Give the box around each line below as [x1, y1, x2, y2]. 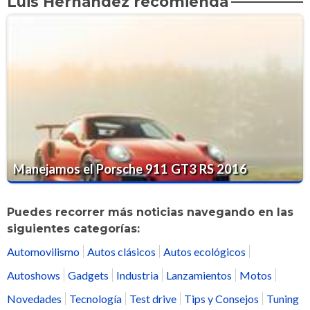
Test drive [129, 292, 176, 306]
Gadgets [68, 268, 109, 282]
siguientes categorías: [7, 221, 140, 235]
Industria [116, 268, 158, 282]
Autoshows [7, 268, 60, 282]
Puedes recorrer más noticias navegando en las [7, 205, 293, 219]
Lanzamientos [166, 268, 232, 282]
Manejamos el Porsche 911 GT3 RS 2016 [13, 161, 248, 176]
